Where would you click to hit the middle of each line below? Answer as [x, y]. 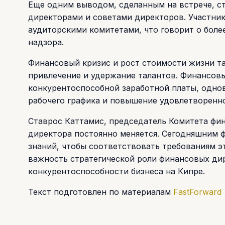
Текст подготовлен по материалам [101, 192]
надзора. [46, 42]
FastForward [199, 192]
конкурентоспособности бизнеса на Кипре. [117, 171]
